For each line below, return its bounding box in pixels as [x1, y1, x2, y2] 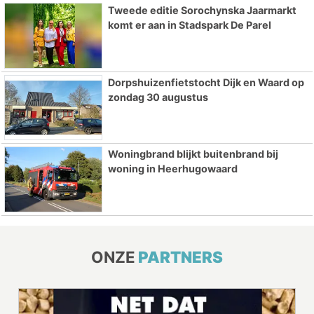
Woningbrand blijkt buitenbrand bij [107, 148, 278, 161]
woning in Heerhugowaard [107, 163, 238, 175]
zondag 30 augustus [107, 90, 208, 103]
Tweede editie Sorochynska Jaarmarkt [107, 4, 296, 16]
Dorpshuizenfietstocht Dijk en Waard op [107, 76, 304, 88]
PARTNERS [138, 247, 223, 267]
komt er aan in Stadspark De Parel [107, 18, 271, 31]
